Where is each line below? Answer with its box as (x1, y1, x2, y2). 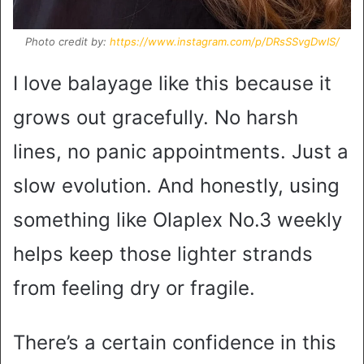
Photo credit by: (24, 35, 110, 49)
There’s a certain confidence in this (13, 331, 336, 355)
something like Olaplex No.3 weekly (13, 208, 342, 232)
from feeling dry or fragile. (13, 276, 255, 301)
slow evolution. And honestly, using (13, 174, 340, 198)
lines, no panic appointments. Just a (13, 140, 349, 164)
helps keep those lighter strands (13, 242, 313, 266)
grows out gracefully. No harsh (13, 106, 298, 130)
